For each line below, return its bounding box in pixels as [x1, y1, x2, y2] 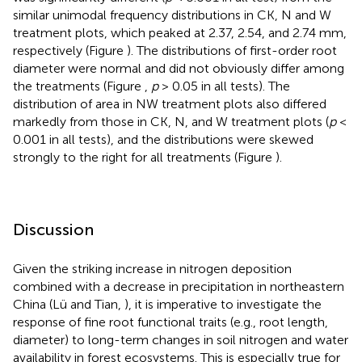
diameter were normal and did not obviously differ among [13, 60, 344, 76]
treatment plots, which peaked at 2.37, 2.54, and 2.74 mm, [13, 24, 347, 40]
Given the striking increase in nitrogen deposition [13, 260, 292, 276]
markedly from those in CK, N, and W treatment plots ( [13, 113, 329, 129]
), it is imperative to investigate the [124, 296, 322, 312]
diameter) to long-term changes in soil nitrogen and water [13, 331, 348, 347]
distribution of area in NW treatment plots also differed [13, 95, 326, 112]
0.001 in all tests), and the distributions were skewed [13, 131, 314, 147]
